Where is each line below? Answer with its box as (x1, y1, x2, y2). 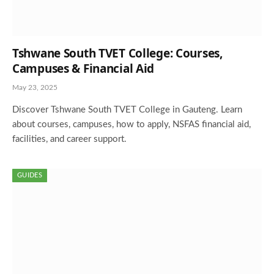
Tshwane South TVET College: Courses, (12, 45, 223, 61)
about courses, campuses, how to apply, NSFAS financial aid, (12, 120, 251, 129)
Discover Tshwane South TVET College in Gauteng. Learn (12, 105, 242, 114)
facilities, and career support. (12, 135, 127, 144)
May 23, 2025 (12, 84, 57, 91)
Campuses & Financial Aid (12, 61, 155, 76)
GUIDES (17, 172, 42, 179)
